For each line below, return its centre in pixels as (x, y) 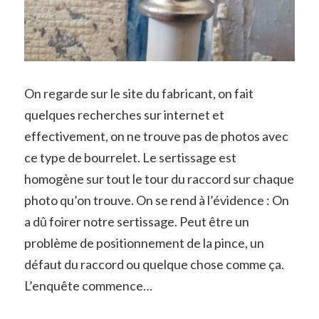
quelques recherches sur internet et (124, 115)
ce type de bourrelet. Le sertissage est (130, 158)
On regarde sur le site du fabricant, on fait (138, 94)
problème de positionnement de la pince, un (144, 243)
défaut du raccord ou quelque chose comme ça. (154, 265)
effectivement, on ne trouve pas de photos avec (156, 136)
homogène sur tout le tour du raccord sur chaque (159, 179)
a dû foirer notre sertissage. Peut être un (136, 222)
